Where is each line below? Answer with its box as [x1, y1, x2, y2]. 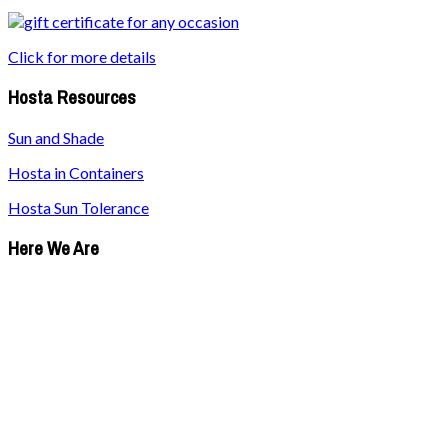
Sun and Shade [8, 128, 104, 148]
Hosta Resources [8, 84, 136, 110]
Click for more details [8, 46, 156, 66]
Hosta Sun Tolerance [8, 198, 149, 218]
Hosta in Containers [8, 163, 144, 183]
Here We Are [8, 235, 99, 261]
